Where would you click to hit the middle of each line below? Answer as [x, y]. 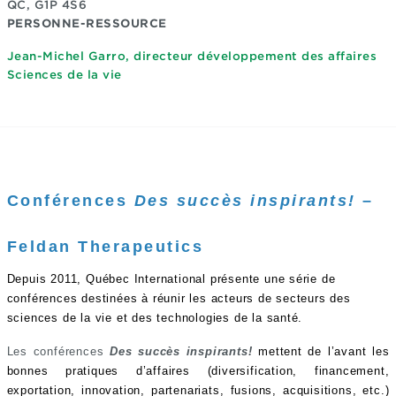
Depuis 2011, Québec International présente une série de [171, 279]
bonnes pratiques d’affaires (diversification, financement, [198, 371]
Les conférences [58, 351]
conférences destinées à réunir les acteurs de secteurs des [179, 298]
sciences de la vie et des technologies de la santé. [155, 318]
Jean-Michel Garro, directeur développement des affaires [191, 56]
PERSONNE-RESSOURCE [87, 23]
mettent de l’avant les [321, 351]
